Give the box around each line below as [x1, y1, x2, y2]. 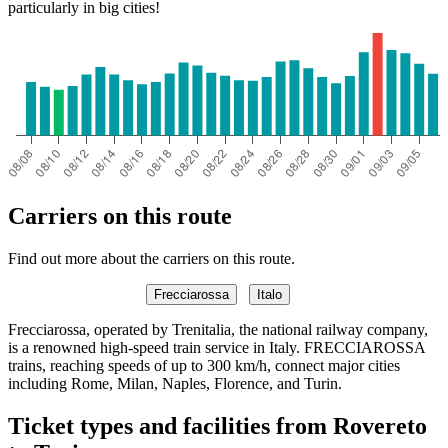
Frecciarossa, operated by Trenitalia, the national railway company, [8, 320, 428, 338]
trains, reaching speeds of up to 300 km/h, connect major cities [8, 356, 400, 374]
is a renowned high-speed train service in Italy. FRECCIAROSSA [8, 338, 425, 356]
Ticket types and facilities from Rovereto [8, 412, 427, 439]
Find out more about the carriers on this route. [8, 249, 295, 267]
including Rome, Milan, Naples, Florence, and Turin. [8, 374, 342, 392]
